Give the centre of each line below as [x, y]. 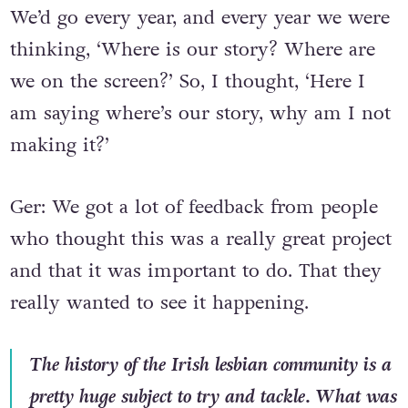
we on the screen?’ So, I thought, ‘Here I [187, 82]
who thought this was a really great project [200, 240]
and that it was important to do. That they [195, 271]
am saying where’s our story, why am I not [200, 114]
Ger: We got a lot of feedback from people [194, 208]
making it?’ [59, 146]
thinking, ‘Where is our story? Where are [192, 50]
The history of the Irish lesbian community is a [210, 364]
